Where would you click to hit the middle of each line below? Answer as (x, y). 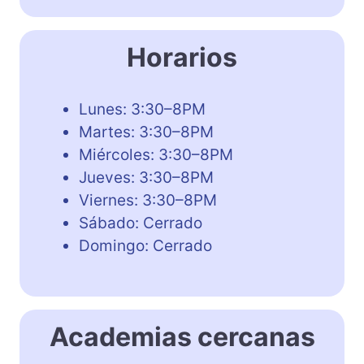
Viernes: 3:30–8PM (148, 200)
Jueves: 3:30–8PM (146, 177)
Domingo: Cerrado (145, 245)
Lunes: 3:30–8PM (142, 109)
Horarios (182, 57)
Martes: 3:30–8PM (146, 132)
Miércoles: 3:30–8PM (156, 154)
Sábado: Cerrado (141, 223)
